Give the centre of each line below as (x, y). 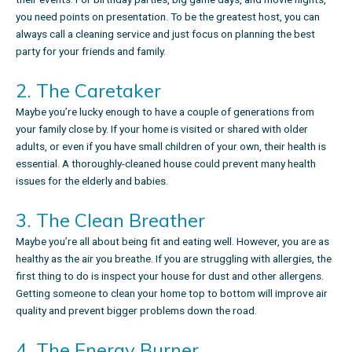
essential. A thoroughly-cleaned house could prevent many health (166, 163)
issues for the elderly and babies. (92, 180)
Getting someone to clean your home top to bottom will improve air (172, 293)
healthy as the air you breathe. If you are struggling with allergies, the (174, 258)
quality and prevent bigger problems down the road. (136, 310)
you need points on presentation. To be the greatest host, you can (168, 16)
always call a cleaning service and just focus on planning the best (165, 33)
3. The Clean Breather (113, 220)
